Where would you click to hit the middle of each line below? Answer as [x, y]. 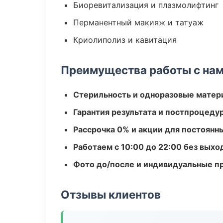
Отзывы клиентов [111, 194]
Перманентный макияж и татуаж [138, 22]
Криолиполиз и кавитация [125, 40]
